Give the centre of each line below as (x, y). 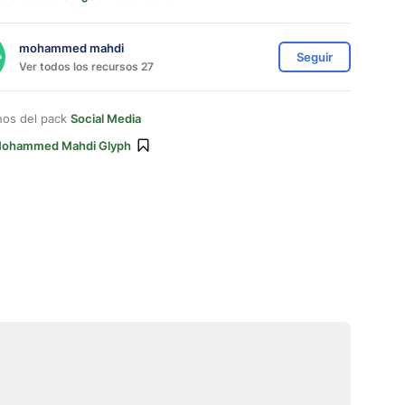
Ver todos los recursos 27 (86, 66)
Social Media (106, 118)
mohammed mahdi (71, 47)
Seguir (315, 57)
